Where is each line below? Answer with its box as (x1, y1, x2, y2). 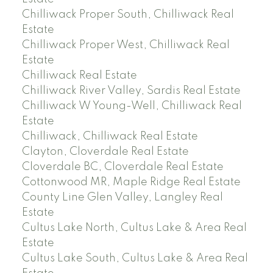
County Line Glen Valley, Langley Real (21, 191, 223, 203)
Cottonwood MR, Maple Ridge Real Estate (21, 176, 241, 188)
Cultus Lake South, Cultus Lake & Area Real (21, 252, 248, 264)
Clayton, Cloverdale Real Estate (21, 146, 189, 157)
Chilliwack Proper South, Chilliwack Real (21, 9, 234, 20)
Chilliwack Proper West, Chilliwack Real (21, 39, 230, 51)
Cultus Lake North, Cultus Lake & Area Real (21, 222, 247, 233)
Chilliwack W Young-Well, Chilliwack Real (21, 100, 242, 112)
